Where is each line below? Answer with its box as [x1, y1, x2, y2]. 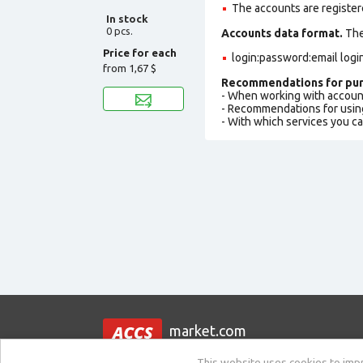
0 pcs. [106, 24, 133, 36]
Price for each [103, 46, 177, 58]
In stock [106, 12, 148, 24]
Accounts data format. [221, 26, 343, 40]
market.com [169, 322, 246, 340]
